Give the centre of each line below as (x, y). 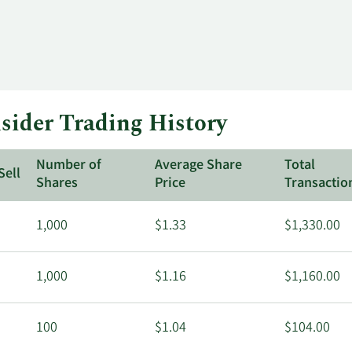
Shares (57, 184)
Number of (69, 166)
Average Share (199, 166)
